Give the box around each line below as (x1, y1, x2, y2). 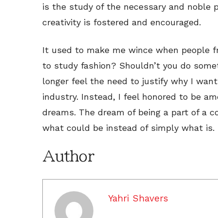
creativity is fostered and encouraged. (42, 17, 201, 27)
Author (42, 148, 94, 163)
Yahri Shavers (108, 192, 168, 204)
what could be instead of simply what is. (42, 122, 215, 133)
